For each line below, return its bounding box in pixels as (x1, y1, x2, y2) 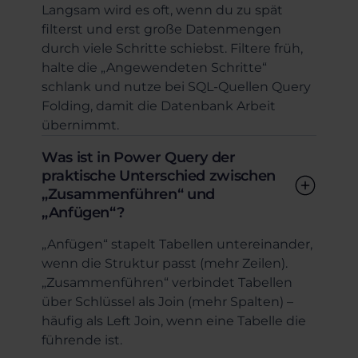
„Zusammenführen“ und (42, 185, 215, 203)
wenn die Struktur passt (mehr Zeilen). (42, 256, 288, 271)
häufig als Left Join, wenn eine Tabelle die (42, 313, 306, 328)
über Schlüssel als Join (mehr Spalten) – (42, 294, 293, 309)
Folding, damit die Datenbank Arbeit (42, 98, 276, 113)
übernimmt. (42, 117, 119, 133)
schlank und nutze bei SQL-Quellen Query (42, 79, 311, 94)
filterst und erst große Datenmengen (42, 22, 281, 37)
